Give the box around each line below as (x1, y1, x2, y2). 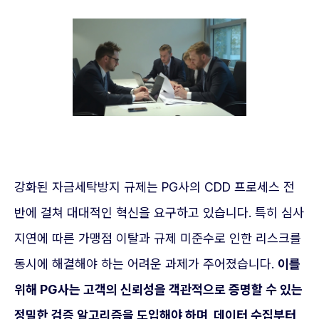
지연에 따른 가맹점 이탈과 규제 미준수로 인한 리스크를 (14, 231, 301, 246)
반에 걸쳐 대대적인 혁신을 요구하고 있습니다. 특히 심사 (14, 205, 304, 220)
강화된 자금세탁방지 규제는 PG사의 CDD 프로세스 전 (14, 179, 295, 194)
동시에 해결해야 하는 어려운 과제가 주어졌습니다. (14, 256, 278, 271)
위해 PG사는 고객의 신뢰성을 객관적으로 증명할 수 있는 (14, 282, 303, 297)
